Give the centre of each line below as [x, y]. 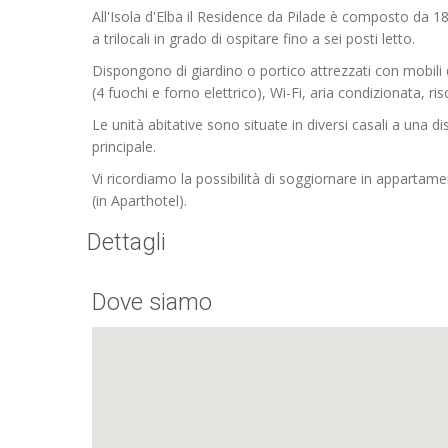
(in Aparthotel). [139, 200]
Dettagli [126, 242]
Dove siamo [152, 302]
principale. [124, 146]
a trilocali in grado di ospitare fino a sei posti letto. [253, 38]
